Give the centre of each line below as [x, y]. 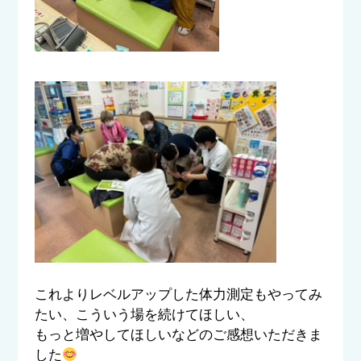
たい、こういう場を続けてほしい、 [144, 315]
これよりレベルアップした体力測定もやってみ [178, 295]
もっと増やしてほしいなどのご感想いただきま [178, 335]
